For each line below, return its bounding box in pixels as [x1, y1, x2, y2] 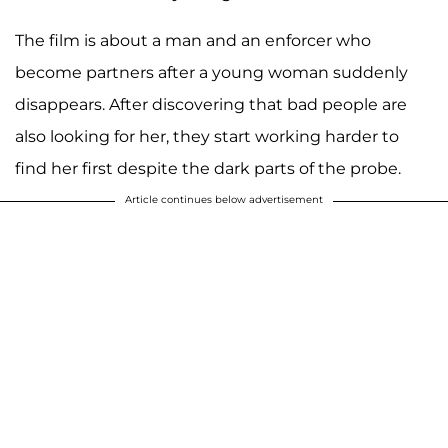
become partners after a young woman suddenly [15, 62, 408, 82]
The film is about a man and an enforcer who [15, 30, 371, 50]
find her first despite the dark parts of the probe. [15, 158, 401, 178]
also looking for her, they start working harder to [15, 126, 399, 146]
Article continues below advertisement [125, 192, 323, 206]
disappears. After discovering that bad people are [15, 94, 407, 114]
